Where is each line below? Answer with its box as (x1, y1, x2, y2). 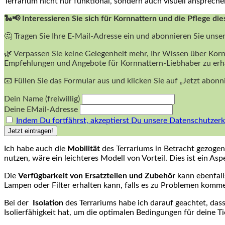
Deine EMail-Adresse (4, 105, 78, 114)
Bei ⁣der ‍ (4, 199, 33, 207)
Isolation (33, 199, 63, 207)
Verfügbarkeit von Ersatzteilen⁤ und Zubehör (18, 172, 175, 180)
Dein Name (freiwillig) (4, 95, 80, 103)
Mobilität (67, 145, 100, 153)
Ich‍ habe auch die (4, 145, 67, 153)
